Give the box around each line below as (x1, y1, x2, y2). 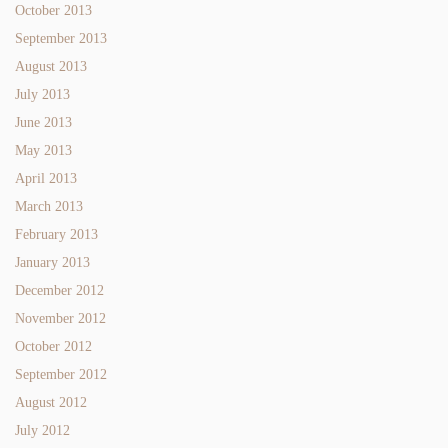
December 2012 (15, 282, 104, 298)
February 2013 (15, 226, 98, 242)
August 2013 (15, 58, 87, 74)
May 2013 (15, 142, 72, 158)
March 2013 (15, 198, 83, 214)
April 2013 (15, 170, 77, 186)
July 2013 (15, 86, 70, 102)
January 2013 (15, 254, 90, 270)
